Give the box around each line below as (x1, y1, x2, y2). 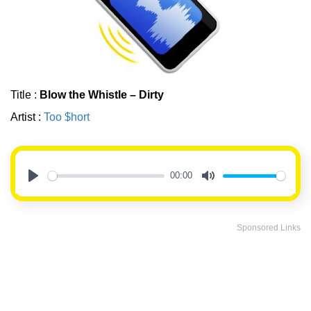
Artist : (10, 111, 44, 124)
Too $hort (44, 111, 90, 124)
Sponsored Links (237, 223, 301, 233)
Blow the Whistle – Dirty (40, 89, 164, 101)
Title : (10, 89, 40, 101)
